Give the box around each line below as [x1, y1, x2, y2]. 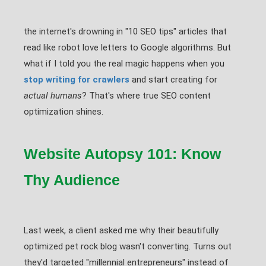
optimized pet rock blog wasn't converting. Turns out [24, 241, 232, 252]
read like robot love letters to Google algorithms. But [24, 42, 231, 53]
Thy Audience [24, 172, 120, 188]
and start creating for [129, 74, 217, 85]
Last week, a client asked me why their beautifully [24, 225, 218, 236]
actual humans [24, 90, 82, 101]
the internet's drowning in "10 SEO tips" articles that [24, 26, 227, 37]
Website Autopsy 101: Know [24, 145, 221, 162]
